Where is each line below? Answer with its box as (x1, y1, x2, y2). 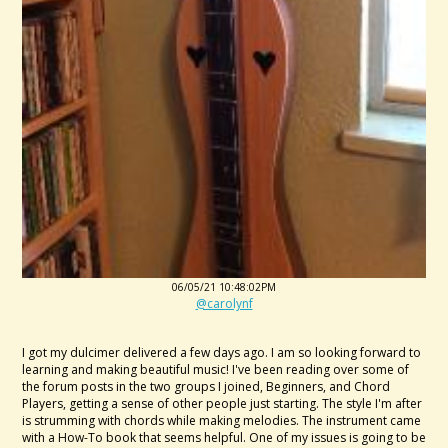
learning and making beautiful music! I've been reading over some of (22, 361, 409, 379)
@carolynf (195, 295, 253, 313)
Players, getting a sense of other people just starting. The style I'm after (22, 395, 422, 413)
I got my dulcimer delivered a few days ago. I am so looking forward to (22, 344, 421, 362)
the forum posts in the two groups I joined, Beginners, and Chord (22, 378, 390, 396)
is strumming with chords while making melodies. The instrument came (22, 412, 421, 430)
